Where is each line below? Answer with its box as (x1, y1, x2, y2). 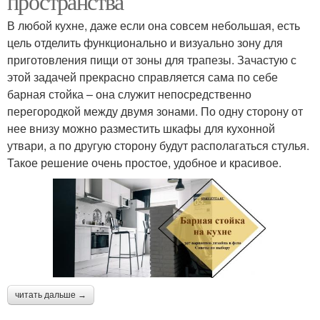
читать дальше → (15, 290, 86, 301)
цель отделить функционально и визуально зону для (7, 34, 283, 51)
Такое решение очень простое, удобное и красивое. (7, 154, 281, 171)
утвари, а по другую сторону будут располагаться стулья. (7, 136, 309, 154)
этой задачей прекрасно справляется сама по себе (7, 68, 278, 85)
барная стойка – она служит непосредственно (7, 85, 251, 102)
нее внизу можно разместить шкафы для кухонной (7, 119, 275, 136)
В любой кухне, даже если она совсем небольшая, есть (7, 16, 300, 34)
